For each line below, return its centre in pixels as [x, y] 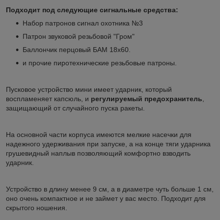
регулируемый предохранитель [147, 98]
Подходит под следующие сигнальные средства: [92, 10]
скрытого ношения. [37, 207]
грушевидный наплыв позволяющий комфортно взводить [98, 153]
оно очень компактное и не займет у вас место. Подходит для [106, 198]
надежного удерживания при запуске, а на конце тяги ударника [108, 144]
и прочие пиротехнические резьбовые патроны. [100, 63]
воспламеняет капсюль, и [48, 98]
